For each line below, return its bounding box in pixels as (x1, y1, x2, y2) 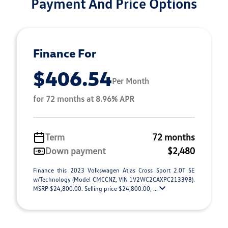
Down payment (45, 145, 106, 157)
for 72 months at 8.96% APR (33, 94, 134, 104)
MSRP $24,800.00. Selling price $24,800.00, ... (33, 185, 159, 193)
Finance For (33, 46, 96, 61)
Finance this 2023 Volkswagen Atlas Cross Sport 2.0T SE (33, 166, 195, 175)
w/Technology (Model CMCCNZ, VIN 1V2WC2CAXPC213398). (33, 176, 195, 184)
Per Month (112, 75, 149, 86)
